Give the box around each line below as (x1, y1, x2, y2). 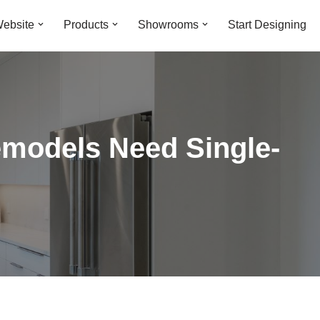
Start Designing (228, 18, 306, 31)
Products (64, 18, 109, 31)
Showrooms (138, 18, 199, 31)
